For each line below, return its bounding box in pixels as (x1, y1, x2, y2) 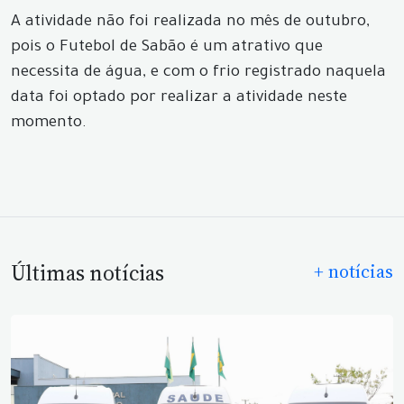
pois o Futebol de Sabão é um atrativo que (11, 39, 323, 57)
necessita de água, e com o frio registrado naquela (11, 64, 386, 82)
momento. (11, 115, 87, 133)
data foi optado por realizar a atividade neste (11, 89, 347, 107)
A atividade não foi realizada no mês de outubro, (11, 14, 370, 32)
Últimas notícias (11, 258, 164, 288)
